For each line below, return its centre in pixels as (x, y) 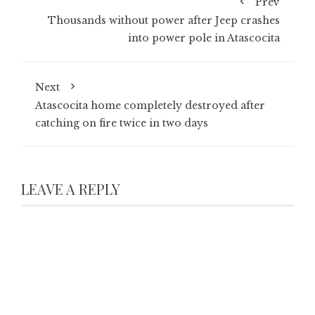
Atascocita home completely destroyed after (150, 106)
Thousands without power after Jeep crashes (164, 21)
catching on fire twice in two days (122, 123)
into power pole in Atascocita (204, 38)
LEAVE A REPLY (71, 189)
